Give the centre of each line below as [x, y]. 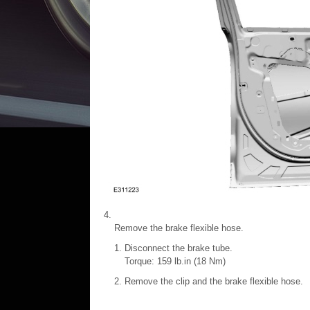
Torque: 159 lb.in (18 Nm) [175, 261]
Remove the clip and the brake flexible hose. [213, 281]
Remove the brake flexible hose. [179, 228]
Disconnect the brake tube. [178, 248]
